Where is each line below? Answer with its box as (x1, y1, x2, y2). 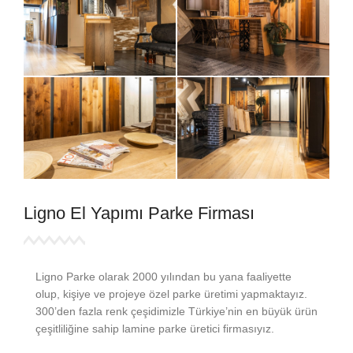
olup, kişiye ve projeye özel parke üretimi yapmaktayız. (35, 287, 307, 300)
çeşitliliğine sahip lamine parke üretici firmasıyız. (35, 321, 274, 335)
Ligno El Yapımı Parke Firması (24, 203, 255, 223)
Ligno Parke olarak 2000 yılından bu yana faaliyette (35, 269, 292, 283)
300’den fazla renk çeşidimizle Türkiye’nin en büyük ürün (35, 304, 318, 318)
